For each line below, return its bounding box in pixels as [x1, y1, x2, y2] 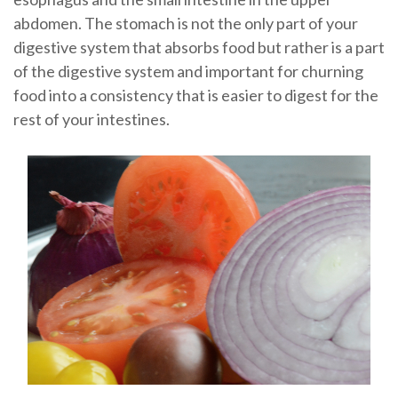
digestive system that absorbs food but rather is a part [12, 36, 385, 57]
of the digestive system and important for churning [12, 60, 363, 81]
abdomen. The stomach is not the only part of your [12, 12, 358, 33]
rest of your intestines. [12, 108, 170, 129]
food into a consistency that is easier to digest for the [12, 84, 378, 105]
